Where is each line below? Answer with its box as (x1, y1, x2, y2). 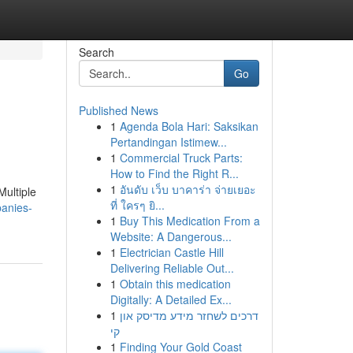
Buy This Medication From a (119, 213, 260, 229)
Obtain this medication (119, 276, 231, 292)
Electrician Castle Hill (119, 244, 224, 260)
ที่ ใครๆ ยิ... (110, 197, 165, 213)
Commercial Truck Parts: (119, 150, 243, 165)
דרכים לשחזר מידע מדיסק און (119, 307, 258, 323)
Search (78, 44, 114, 60)
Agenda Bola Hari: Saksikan (119, 118, 258, 134)
